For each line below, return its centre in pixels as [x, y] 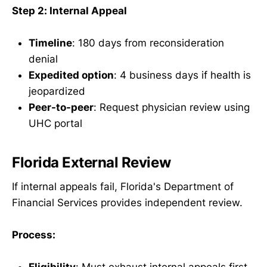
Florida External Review [91, 163]
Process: [34, 235]
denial [43, 59]
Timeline [50, 43]
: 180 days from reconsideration [148, 43]
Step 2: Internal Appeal [69, 11]
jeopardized [57, 91]
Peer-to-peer [61, 108]
